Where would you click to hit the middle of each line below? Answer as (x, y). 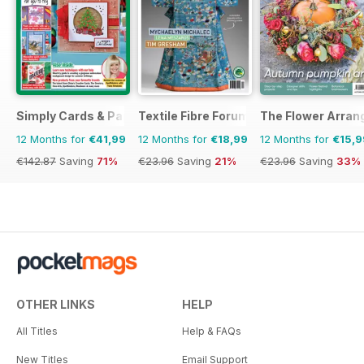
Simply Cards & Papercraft (93, 115)
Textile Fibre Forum (194, 115)
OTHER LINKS (56, 304)
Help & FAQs (212, 331)
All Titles (37, 331)
